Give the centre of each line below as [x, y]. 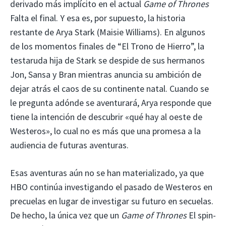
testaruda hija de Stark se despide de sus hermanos [107, 60]
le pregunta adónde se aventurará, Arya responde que [111, 102]
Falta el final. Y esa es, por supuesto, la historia [98, 18]
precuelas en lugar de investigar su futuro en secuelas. [112, 201]
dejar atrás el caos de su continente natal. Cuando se [109, 88]
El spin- [201, 215]
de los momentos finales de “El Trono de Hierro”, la [107, 46]
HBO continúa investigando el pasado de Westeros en [111, 187]
